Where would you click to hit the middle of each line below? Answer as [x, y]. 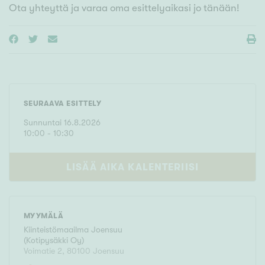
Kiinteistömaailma [57, 230]
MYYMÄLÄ [44, 216]
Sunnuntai [43, 123]
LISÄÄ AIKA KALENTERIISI [132, 167]
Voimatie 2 [43, 251]
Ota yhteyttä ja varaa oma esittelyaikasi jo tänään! [124, 8]
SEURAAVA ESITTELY [63, 104]
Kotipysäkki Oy [54, 240]
